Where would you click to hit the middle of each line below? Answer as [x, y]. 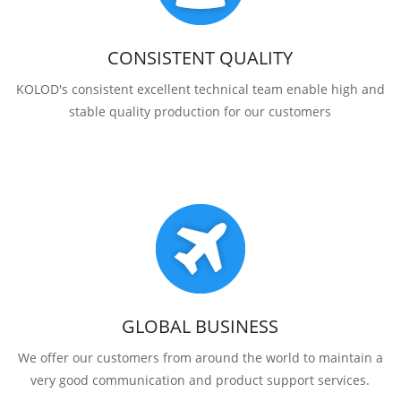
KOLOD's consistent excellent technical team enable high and [200, 89]
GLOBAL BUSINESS [200, 326]
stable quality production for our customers [200, 111]
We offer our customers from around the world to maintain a [200, 357]
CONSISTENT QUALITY [200, 57]
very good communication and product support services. [200, 380]
